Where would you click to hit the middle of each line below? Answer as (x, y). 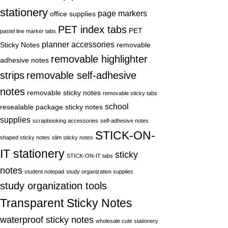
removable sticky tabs (130, 93)
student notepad (44, 172)
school (117, 106)
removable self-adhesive (81, 75)
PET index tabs (92, 30)
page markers (122, 13)
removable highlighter (99, 59)
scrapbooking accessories (65, 121)
